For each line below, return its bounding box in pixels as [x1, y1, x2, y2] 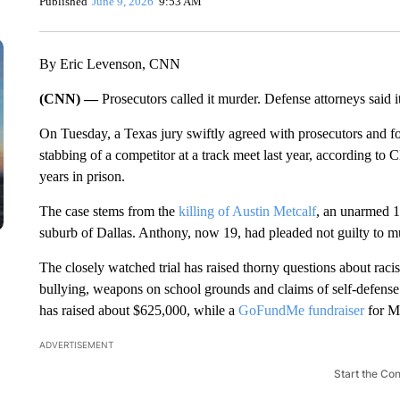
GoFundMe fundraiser [237, 303, 364, 318]
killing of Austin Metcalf [178, 204, 316, 219]
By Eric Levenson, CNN [38, 56, 180, 71]
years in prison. [38, 169, 125, 184]
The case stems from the [38, 204, 179, 219]
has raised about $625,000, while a [38, 303, 238, 318]
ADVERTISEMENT [38, 339, 113, 350]
